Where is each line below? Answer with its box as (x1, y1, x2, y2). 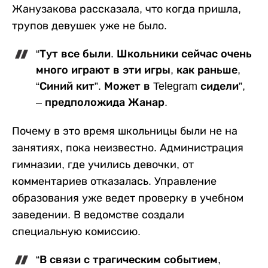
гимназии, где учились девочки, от (12, 159, 194, 171)
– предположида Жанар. (36, 96, 167, 109)
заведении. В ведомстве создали (12, 209, 184, 221)
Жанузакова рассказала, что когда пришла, (12, 3, 241, 16)
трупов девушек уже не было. (12, 20, 167, 32)
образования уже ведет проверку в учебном (12, 192, 243, 205)
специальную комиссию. (12, 226, 141, 238)
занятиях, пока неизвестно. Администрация (12, 142, 243, 154)
